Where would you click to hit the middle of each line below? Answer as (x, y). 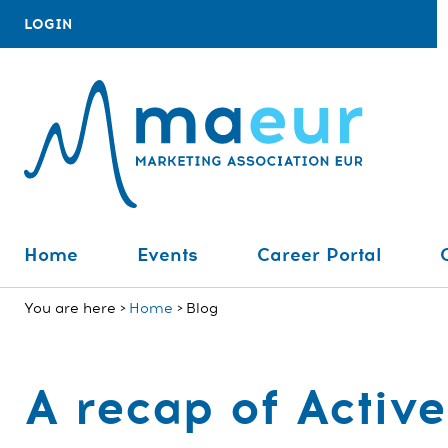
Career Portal (318, 255)
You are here (70, 308)
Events (167, 255)
